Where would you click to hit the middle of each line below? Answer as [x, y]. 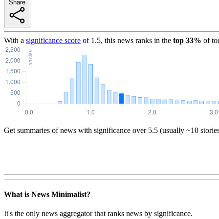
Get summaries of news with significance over [75, 130]
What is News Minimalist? [47, 195]
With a [14, 40]
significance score [53, 40]
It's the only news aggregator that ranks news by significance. [98, 214]
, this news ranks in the [136, 40]
